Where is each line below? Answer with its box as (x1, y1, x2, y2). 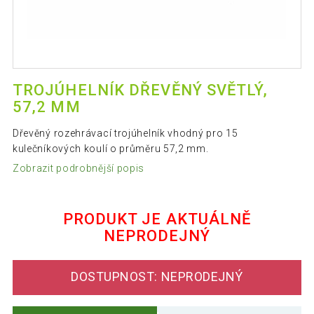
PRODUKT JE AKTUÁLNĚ (62, 210, 252, 228)
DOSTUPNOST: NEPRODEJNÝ (71, 269, 243, 285)
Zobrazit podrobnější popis (12, 162, 145, 174)
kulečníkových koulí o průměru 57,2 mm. (12, 143, 209, 155)
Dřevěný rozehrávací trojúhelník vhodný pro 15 (12, 128, 238, 139)
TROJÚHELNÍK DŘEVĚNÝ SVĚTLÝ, (12, 81, 268, 100)
